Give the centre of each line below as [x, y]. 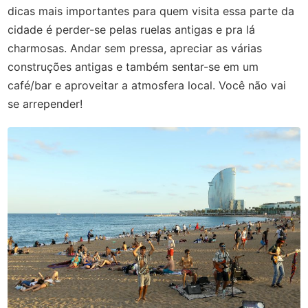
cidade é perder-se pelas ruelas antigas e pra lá [132, 30]
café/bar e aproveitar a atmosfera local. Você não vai [147, 85]
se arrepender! [45, 104]
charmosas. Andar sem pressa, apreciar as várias [135, 48]
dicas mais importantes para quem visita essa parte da [151, 11]
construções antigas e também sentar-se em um [133, 67]
